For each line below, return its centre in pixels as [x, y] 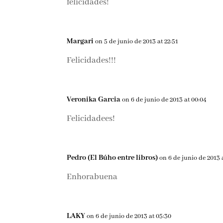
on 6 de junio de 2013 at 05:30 [129, 217]
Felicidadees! [91, 119]
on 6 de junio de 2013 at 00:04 [165, 100]
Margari [80, 42]
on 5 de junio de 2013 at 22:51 [137, 42]
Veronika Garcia [94, 100]
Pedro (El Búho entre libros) [112, 158]
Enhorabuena [92, 177]
